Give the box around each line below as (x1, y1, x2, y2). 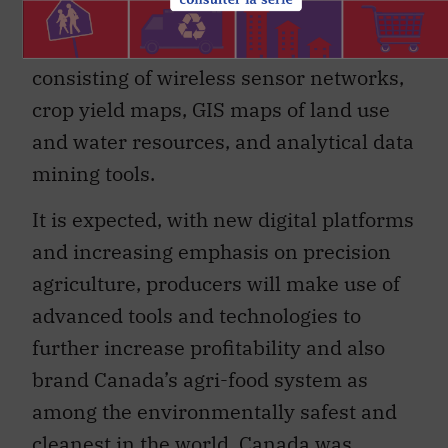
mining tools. (32, 159, 155, 187)
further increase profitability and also (32, 333, 385, 361)
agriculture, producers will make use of (32, 269, 400, 297)
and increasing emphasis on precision (32, 237, 391, 265)
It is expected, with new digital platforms (32, 205, 414, 233)
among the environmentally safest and (32, 397, 397, 425)
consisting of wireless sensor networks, (32, 63, 404, 91)
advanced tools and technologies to (32, 301, 361, 329)
